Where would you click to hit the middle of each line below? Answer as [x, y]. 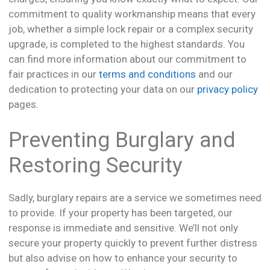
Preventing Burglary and [122, 140]
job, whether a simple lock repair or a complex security [131, 29]
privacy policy [228, 89]
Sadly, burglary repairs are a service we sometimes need [135, 197]
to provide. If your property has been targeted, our [121, 212]
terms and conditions [147, 74]
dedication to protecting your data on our [103, 89]
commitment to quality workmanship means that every [132, 14]
